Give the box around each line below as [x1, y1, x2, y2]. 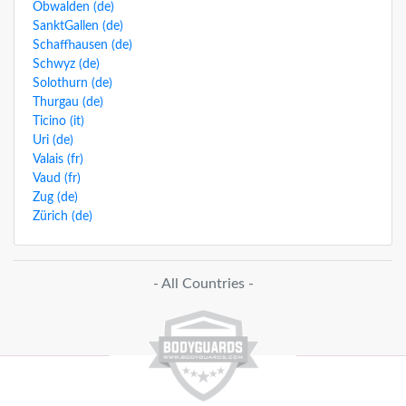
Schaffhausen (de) [33, 39, 132, 52]
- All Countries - [152, 276, 254, 291]
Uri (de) [33, 134, 73, 147]
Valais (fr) [33, 153, 83, 166]
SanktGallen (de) [33, 20, 123, 33]
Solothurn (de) [33, 77, 112, 90]
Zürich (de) [33, 210, 92, 223]
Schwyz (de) [33, 58, 100, 71]
